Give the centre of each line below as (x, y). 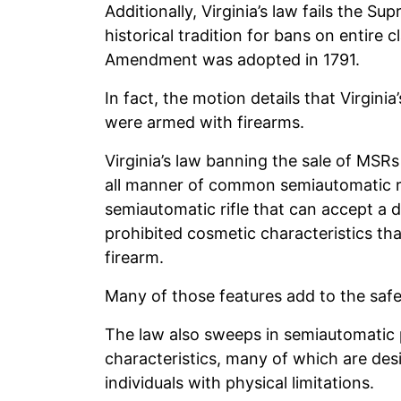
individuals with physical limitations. (239, 382)
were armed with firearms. (205, 122)
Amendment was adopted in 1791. (232, 59)
